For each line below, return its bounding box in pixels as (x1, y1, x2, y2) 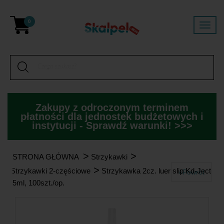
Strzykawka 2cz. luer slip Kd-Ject (101, 166, 211, 175)
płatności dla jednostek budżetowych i (20, 111, 203, 122)
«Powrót (178, 168, 204, 176)
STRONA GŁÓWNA (12, 152, 79, 161)
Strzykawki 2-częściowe (10, 166, 90, 175)
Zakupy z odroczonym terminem (35, 102, 188, 113)
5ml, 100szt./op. (12, 178, 64, 187)
